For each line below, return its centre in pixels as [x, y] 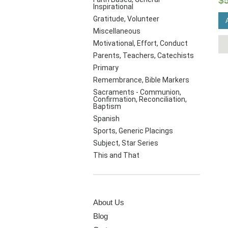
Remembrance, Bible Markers [141, 80]
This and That [116, 155]
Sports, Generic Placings [133, 131]
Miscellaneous [117, 31]
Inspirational [113, 7]
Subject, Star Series [126, 143]
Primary [106, 68]
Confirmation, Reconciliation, [140, 99]
